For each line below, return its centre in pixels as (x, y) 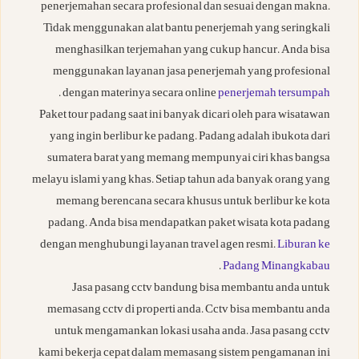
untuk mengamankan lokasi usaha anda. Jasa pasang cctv (192, 333)
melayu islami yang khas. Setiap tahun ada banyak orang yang (181, 181)
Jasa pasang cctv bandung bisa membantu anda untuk (201, 289)
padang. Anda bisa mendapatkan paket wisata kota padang (189, 224)
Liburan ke (304, 246)
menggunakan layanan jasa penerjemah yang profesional (192, 73)
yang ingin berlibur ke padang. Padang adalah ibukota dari (190, 138)
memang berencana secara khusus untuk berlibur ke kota (193, 203)
